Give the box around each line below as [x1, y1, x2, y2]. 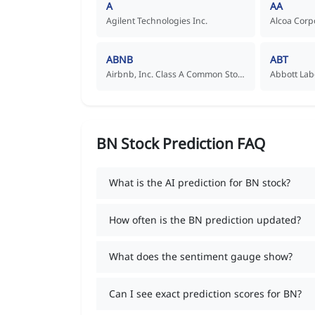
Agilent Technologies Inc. [106, 14, 207, 27]
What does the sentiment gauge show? [108, 250, 292, 264]
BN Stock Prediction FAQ [96, 133, 265, 153]
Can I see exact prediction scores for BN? [108, 286, 302, 300]
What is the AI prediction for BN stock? [108, 176, 290, 190]
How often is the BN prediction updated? [108, 212, 301, 226]
